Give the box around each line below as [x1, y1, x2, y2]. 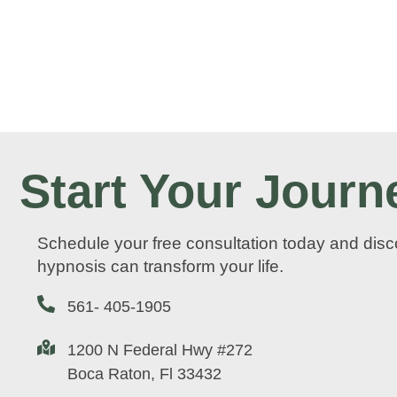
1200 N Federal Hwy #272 [67, 340, 253, 359]
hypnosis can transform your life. [37, 256, 284, 276]
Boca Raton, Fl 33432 [67, 364, 222, 383]
